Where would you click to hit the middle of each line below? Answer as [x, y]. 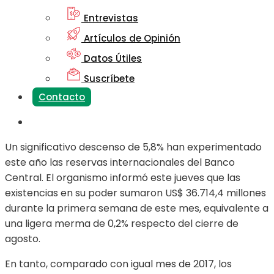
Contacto [62, 97]
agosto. [23, 239]
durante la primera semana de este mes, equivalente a [137, 209]
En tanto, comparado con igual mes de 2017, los [118, 264]
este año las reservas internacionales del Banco [120, 163]
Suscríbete [108, 79]
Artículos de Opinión [131, 39]
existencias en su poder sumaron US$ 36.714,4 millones [135, 193]
